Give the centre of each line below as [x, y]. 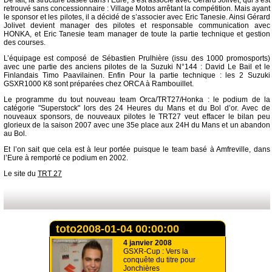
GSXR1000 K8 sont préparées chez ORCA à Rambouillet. [99, 84]
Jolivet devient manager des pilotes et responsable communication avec [137, 25]
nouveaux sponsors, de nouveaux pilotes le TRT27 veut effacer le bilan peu [137, 117]
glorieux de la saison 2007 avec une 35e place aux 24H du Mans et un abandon [137, 125]
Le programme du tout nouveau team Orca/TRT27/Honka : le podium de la [137, 100]
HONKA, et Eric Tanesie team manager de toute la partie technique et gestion [137, 34]
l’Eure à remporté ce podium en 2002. [66, 158]
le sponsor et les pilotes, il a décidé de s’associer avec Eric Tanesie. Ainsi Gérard [137, 17]
